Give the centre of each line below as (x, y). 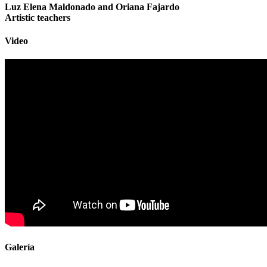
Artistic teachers (38, 17)
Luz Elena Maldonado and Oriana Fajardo (92, 7)
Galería (20, 247)
